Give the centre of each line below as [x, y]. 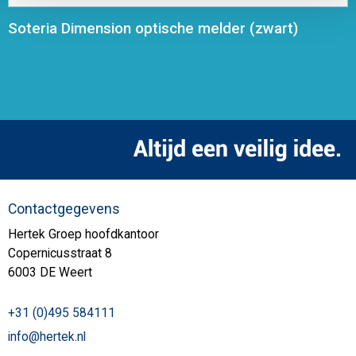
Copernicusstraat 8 [60, 254]
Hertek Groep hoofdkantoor [83, 235]
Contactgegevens [64, 209]
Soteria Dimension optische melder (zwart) [153, 28]
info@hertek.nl [47, 337]
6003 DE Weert [50, 273]
